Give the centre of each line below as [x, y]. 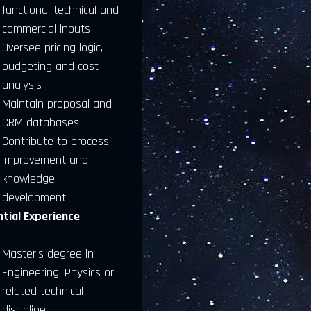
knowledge [28, 179]
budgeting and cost [50, 66]
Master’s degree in [48, 254]
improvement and [45, 160]
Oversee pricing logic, [52, 48]
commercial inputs [46, 29]
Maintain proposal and [57, 104]
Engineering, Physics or [58, 272]
